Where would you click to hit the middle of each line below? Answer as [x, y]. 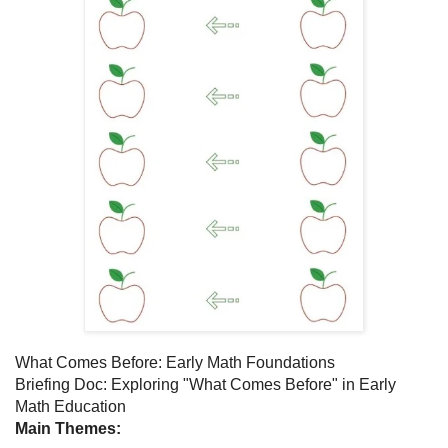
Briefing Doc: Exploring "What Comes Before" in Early [205, 385]
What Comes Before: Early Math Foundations [175, 363]
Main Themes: [68, 429]
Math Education [70, 407]
